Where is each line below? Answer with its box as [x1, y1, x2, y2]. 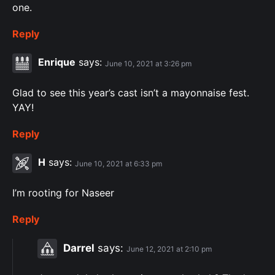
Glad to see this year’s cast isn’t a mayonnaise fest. [12, 87, 249, 99]
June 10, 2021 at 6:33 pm [75, 158, 162, 168]
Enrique [38, 56, 76, 69]
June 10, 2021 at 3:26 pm [105, 58, 192, 68]
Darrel [63, 241, 95, 254]
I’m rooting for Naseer [12, 187, 114, 199]
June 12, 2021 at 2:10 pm [126, 244, 212, 254]
